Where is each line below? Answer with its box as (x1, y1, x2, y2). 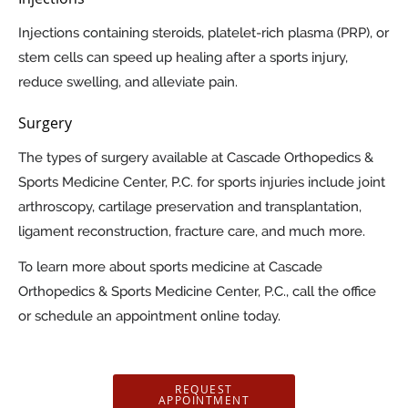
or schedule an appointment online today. (18, 308, 280, 325)
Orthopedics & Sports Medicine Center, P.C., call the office (18, 283, 376, 301)
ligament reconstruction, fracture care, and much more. (18, 223, 365, 240)
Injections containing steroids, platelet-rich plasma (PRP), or (18, 25, 389, 42)
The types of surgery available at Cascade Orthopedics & (18, 149, 373, 167)
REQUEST (175, 382, 233, 398)
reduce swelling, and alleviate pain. (18, 74, 241, 91)
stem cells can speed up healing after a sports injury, (18, 49, 348, 66)
